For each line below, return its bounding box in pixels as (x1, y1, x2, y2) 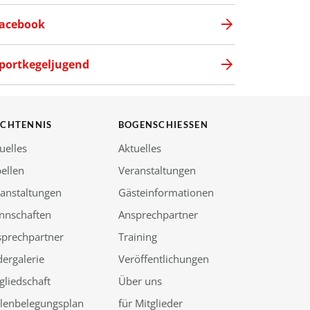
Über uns (118, 273, 162, 288)
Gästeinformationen (118, 185, 214, 199)
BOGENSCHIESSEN (118, 118, 201, 130)
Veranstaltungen (118, 163, 196, 177)
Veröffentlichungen (118, 251, 209, 266)
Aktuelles (118, 140, 161, 155)
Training (118, 229, 157, 244)
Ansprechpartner (118, 207, 198, 221)
